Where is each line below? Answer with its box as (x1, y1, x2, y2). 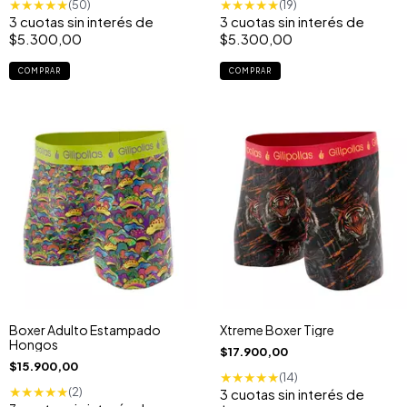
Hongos (9, 335, 58, 352)
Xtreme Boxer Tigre (219, 321, 334, 338)
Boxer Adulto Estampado (9, 321, 161, 338)
